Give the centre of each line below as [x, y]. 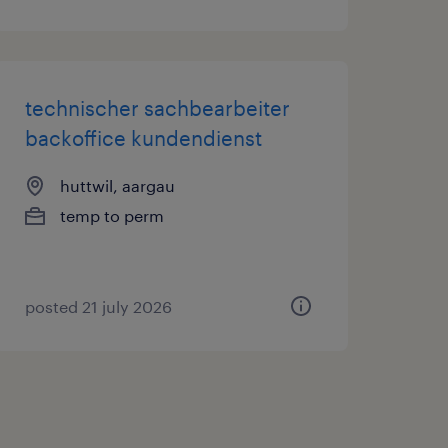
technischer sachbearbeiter [157, 108]
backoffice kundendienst [143, 138]
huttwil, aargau [117, 185]
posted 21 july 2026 [98, 306]
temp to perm [111, 215]
